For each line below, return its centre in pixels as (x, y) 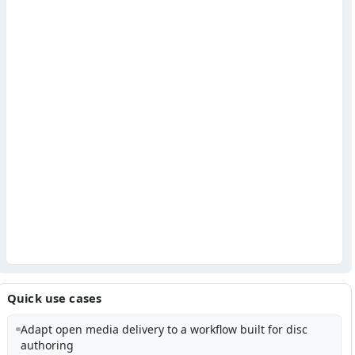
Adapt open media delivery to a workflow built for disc (164, 330)
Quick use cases (55, 298)
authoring (47, 345)
